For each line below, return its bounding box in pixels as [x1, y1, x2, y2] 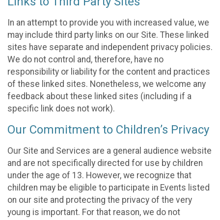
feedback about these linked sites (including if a [7, 91, 192, 101]
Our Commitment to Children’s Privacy [7, 123, 209, 137]
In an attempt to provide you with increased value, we [7, 17, 209, 27]
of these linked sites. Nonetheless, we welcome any [7, 79, 206, 89]
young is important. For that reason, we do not [7, 207, 180, 217]
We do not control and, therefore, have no [7, 54, 164, 64]
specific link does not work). [7, 103, 115, 113]
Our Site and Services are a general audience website [7, 145, 212, 156]
